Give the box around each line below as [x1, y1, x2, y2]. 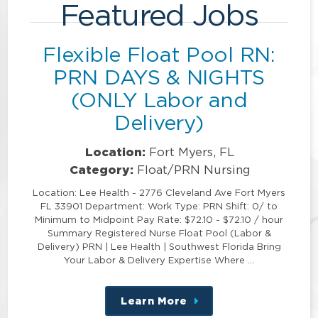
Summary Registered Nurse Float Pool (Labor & [47, 228, 271, 238]
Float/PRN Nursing [136, 163, 251, 177]
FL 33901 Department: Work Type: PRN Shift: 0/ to [40, 201, 278, 212]
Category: [69, 163, 133, 177]
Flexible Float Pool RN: [43, 43, 275, 65]
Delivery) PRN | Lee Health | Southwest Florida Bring [37, 241, 281, 252]
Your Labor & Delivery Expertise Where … [64, 255, 254, 265]
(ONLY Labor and [70, 88, 248, 111]
